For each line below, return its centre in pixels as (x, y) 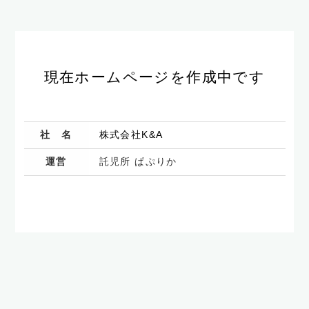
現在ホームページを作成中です (154, 77)
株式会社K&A (131, 135)
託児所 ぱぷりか (138, 162)
